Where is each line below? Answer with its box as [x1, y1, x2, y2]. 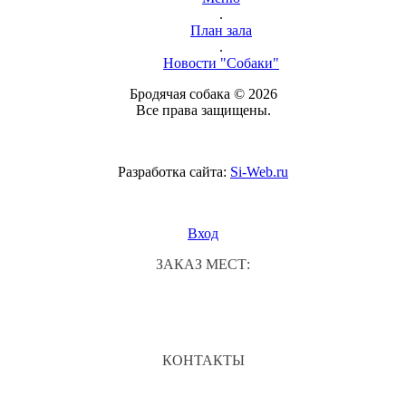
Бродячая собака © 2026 [129, 86, 277, 102]
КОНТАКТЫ [161, 353, 245, 369]
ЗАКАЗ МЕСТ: [156, 256, 250, 273]
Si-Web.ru [230, 164, 288, 180]
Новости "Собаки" [163, 55, 279, 72]
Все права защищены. [135, 102, 271, 119]
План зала [190, 23, 252, 39]
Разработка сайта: [118, 164, 230, 180]
